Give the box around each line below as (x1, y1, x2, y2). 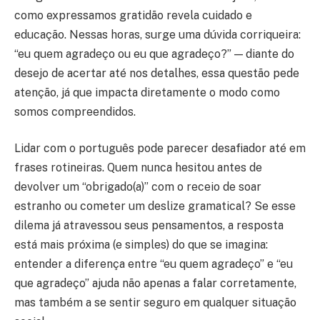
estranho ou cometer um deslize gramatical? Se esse (14, 199, 296, 214)
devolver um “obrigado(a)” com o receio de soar (14, 180, 261, 194)
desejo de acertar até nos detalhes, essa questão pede (14, 66, 299, 80)
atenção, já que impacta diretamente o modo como (14, 85, 280, 99)
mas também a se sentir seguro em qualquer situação (14, 296, 296, 310)
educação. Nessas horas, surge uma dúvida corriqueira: (14, 27, 301, 41)
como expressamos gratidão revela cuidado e (14, 8, 252, 22)
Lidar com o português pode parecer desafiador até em (14, 141, 306, 156)
